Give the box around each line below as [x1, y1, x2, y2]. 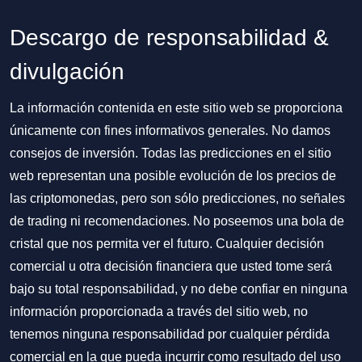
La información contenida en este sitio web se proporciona [10, 101, 343, 115]
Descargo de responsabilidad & [10, 25, 329, 50]
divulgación [10, 59, 124, 84]
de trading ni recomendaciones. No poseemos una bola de [10, 214, 344, 228]
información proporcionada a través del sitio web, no [10, 305, 308, 318]
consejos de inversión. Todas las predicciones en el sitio [10, 146, 331, 160]
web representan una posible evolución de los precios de [10, 169, 336, 183]
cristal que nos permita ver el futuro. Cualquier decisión [10, 237, 324, 250]
